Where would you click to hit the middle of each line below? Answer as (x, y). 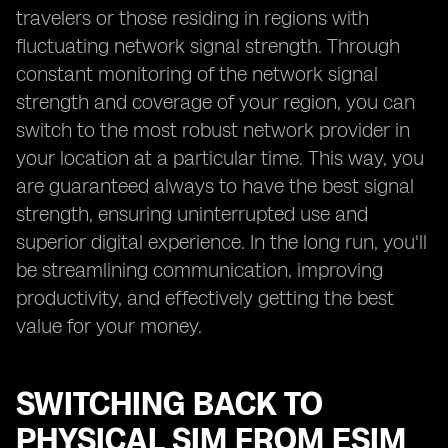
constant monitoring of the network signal (197, 74)
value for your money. (109, 326)
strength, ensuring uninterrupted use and (192, 214)
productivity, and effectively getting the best (205, 298)
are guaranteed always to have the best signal (215, 186)
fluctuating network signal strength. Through (208, 46)
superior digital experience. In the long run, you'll (221, 242)
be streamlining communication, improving (199, 270)
